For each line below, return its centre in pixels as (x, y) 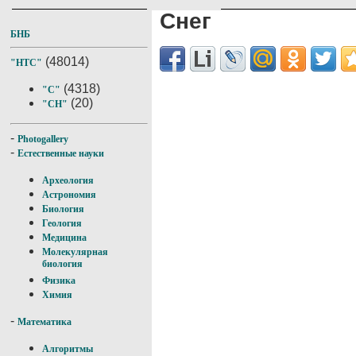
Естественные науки (61, 153)
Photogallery (43, 139)
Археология (68, 180)
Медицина (64, 238)
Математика (44, 322)
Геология (62, 223)
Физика (59, 281)
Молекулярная (75, 252)
